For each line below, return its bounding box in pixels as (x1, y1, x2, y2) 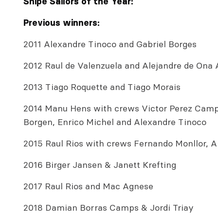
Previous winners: (23, 18, 100, 29)
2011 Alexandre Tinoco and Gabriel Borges (23, 38, 197, 50)
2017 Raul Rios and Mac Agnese (23, 181, 153, 192)
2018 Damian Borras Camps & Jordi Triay (23, 202, 194, 214)
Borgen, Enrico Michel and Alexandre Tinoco (23, 116, 206, 128)
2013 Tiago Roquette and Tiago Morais (23, 81, 181, 93)
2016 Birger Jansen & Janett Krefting (23, 159, 176, 171)
